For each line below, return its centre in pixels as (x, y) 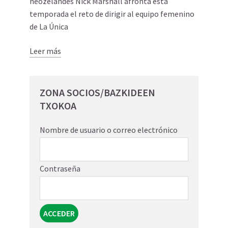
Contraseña (60, 168)
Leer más (45, 51)
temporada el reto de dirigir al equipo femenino (112, 14)
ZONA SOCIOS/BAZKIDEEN (97, 92)
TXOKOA (58, 106)
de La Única (49, 26)
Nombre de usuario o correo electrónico (109, 130)
